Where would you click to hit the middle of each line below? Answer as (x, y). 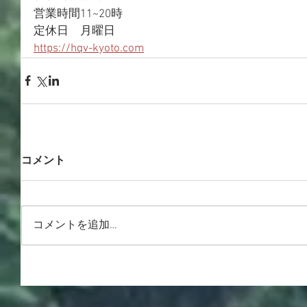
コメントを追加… (75, 225)
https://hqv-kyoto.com (89, 48)
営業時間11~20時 (78, 14)
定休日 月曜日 (74, 31)
